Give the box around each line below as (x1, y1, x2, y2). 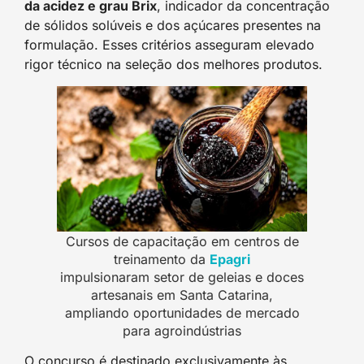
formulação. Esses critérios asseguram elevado (24, 37, 314, 54)
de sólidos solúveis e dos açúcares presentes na (24, 17, 321, 34)
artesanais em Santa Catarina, (91, 286, 273, 303)
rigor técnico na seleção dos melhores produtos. (24, 56, 323, 73)
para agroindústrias (123, 322, 241, 339)
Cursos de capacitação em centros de (65, 232, 299, 249)
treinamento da (114, 250, 210, 267)
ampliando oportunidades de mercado (64, 304, 300, 321)
